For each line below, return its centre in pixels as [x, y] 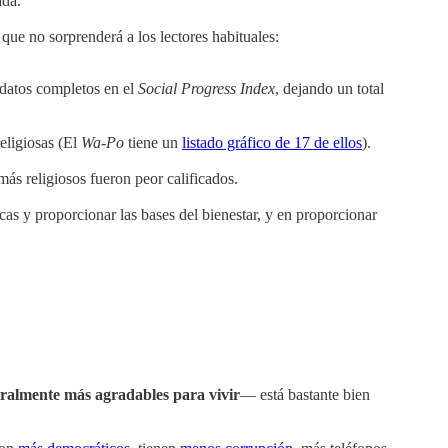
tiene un [153, 142]
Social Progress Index [206, 88]
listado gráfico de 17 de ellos [272, 142]
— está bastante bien [305, 395]
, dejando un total [329, 88]
